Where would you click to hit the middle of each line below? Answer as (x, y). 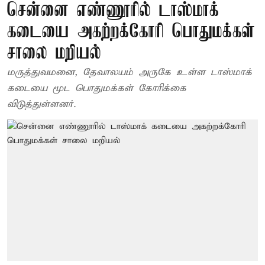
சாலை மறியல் (54, 54)
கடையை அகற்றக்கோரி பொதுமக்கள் (131, 32)
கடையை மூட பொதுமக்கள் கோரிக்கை (97, 88)
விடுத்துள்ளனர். (41, 104)
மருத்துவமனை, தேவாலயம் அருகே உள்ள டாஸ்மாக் (130, 72)
